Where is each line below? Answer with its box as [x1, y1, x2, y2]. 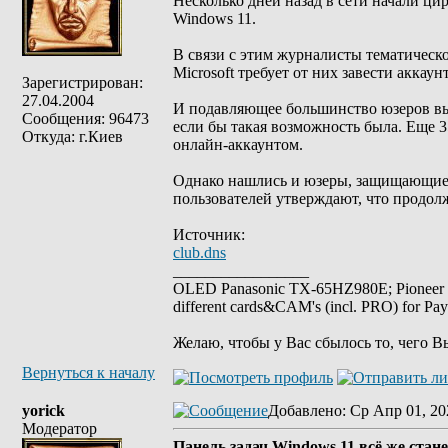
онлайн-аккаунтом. [173, 136, 303, 153]
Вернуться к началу [22, 364, 155, 381]
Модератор [22, 420, 97, 437]
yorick [22, 402, 65, 419]
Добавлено [268, 402, 342, 419]
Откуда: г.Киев [22, 128, 123, 145]
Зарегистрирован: [22, 74, 143, 91]
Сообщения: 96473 [22, 110, 149, 127]
